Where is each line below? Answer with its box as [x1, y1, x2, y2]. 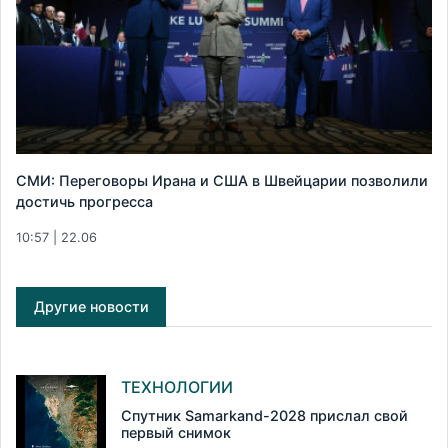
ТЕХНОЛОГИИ [121, 377, 233, 398]
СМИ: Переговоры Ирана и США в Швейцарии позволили [16, 172, 428, 190]
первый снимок [121, 424, 231, 442]
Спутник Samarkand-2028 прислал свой [121, 407, 408, 425]
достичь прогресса [16, 193, 153, 211]
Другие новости [33, 298, 149, 316]
